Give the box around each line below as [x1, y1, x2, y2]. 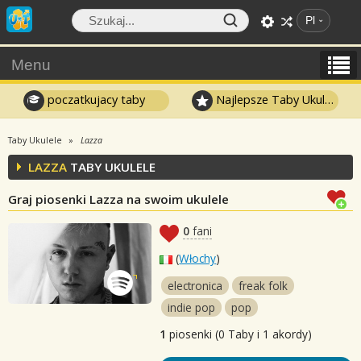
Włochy [179, 251, 217, 266]
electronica [168, 278, 223, 293]
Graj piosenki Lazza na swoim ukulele [8, 191, 229, 207]
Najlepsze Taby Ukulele [213, 91, 326, 107]
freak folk [239, 278, 288, 293]
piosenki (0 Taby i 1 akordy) [166, 326, 313, 342]
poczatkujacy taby [44, 91, 145, 107]
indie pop [168, 300, 216, 315]
